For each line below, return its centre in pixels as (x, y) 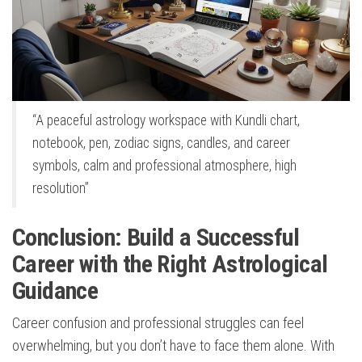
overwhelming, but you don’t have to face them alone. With (173, 346)
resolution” (61, 189)
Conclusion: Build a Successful (156, 238)
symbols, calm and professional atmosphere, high (164, 166)
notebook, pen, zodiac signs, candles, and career (161, 143)
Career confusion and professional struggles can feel (158, 323)
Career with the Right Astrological (170, 264)
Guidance (55, 291)
